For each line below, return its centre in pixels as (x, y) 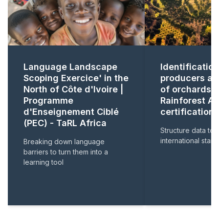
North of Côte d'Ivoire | (73, 89)
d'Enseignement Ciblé (71, 112)
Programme (48, 100)
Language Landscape (70, 67)
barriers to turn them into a (66, 152)
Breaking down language (64, 142)
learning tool (44, 162)
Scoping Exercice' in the (76, 78)
